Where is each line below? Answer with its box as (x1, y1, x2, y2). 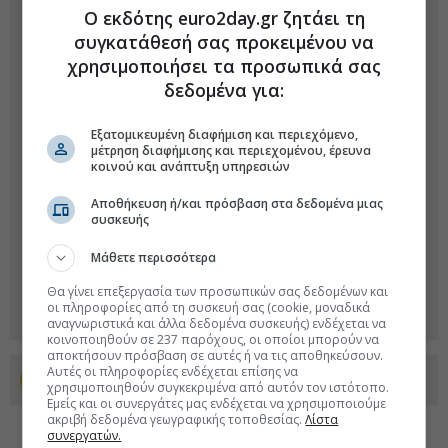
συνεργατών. (47, 427, 122, 444)
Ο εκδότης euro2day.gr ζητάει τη (83, 6, 365, 30)
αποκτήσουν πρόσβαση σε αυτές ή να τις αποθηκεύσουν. (47, 347, 384, 364)
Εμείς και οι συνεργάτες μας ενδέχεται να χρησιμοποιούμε (47, 395, 387, 412)
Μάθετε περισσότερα (91, 249, 217, 266)
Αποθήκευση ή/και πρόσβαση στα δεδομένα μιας (91, 195, 384, 212)
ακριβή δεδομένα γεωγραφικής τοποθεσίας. (47, 411, 306, 428)
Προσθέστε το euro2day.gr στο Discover (58, 372, 330, 388)
